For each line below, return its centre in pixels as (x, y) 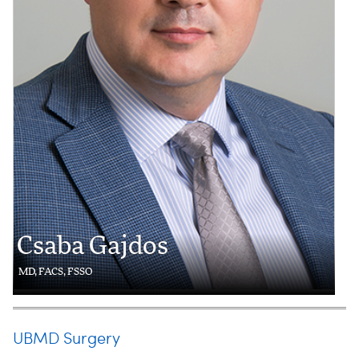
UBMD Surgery (67, 339)
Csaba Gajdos (93, 246)
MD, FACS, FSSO (55, 272)
